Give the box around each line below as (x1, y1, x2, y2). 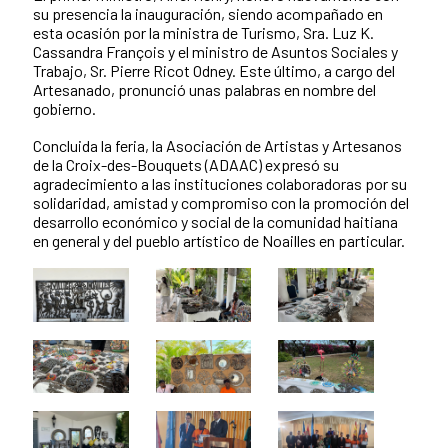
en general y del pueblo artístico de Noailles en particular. (33, 230, 405, 250)
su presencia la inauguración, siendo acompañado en (33, 3, 383, 23)
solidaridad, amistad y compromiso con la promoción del (33, 192, 409, 212)
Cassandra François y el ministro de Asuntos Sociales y (33, 41, 398, 61)
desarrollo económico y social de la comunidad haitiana (33, 211, 398, 231)
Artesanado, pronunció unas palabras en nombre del (33, 79, 376, 99)
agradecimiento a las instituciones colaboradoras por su (33, 173, 407, 193)
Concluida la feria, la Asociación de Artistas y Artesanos (33, 135, 402, 155)
